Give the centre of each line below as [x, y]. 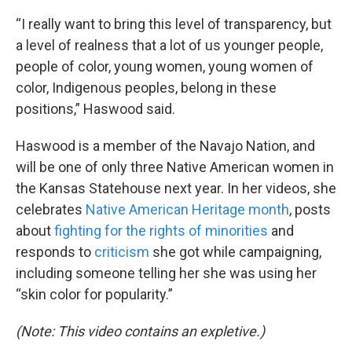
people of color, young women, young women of [165, 66]
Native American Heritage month [187, 209]
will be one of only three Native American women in [175, 167]
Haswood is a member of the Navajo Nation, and [165, 146]
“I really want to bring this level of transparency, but [174, 24]
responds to [55, 252]
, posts [310, 209]
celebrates [51, 209]
